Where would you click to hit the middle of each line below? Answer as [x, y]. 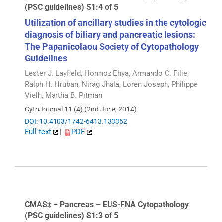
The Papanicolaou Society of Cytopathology [112, 46]
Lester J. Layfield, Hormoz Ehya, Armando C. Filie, [107, 73]
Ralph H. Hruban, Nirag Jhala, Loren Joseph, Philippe [111, 84]
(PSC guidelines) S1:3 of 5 [72, 215]
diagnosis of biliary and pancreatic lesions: [110, 34]
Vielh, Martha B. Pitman [63, 95]
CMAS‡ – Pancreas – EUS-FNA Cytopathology [107, 204]
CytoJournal [45, 109]
